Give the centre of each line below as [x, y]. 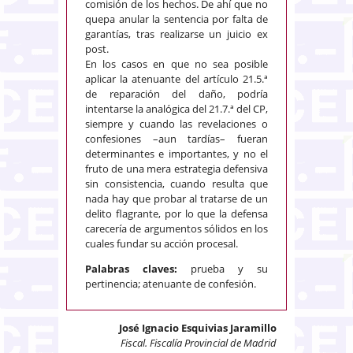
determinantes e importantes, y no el [176, 153]
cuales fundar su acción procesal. [162, 243]
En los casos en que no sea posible [176, 63]
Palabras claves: [131, 268]
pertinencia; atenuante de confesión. [171, 283]
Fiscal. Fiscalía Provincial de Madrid [199, 342]
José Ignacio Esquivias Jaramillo [198, 327]
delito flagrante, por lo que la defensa [176, 213]
